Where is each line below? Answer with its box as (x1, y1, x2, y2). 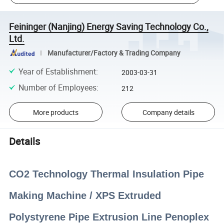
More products (32, 107, 78, 117)
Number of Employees (18, 81, 96, 93)
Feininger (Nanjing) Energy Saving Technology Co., (9, 20, 209, 32)
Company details (142, 107, 194, 117)
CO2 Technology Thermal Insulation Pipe (9, 168, 204, 179)
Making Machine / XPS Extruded (9, 189, 161, 201)
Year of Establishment (18, 65, 96, 77)
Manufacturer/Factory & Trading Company (47, 48, 180, 57)
